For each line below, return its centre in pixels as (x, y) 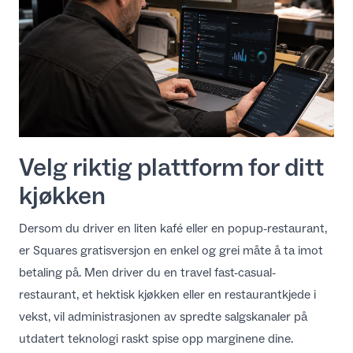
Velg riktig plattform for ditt (171, 167)
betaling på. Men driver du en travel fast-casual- (147, 273)
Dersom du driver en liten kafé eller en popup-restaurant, (173, 229)
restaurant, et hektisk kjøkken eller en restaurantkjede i (167, 295)
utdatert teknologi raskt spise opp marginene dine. (156, 339)
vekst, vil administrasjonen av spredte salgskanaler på (163, 317)
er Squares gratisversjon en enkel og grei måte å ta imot (171, 251)
